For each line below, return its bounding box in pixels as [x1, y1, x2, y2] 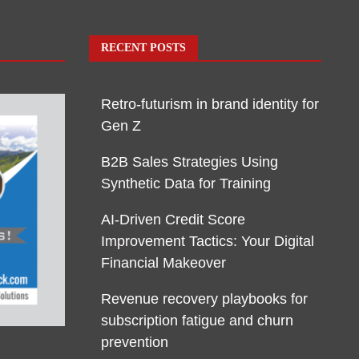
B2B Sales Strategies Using [101, 154, 278, 170]
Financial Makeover [101, 255, 226, 271]
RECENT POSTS [101, 42, 186, 54]
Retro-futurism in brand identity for [101, 96, 319, 112]
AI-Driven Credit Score [101, 212, 245, 228]
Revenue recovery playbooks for [101, 291, 308, 307]
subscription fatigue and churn [101, 313, 293, 329]
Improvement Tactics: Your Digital [101, 233, 314, 249]
